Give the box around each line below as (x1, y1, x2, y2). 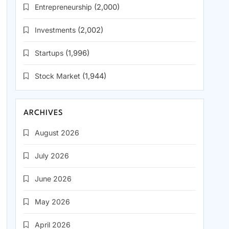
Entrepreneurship (35, 3, 92, 12)
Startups (35, 49, 63, 58)
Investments (35, 26, 76, 35)
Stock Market (35, 72, 80, 81)
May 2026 (35, 197, 70, 207)
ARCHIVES (24, 109, 64, 118)
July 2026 (35, 151, 69, 161)
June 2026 (35, 174, 72, 184)
